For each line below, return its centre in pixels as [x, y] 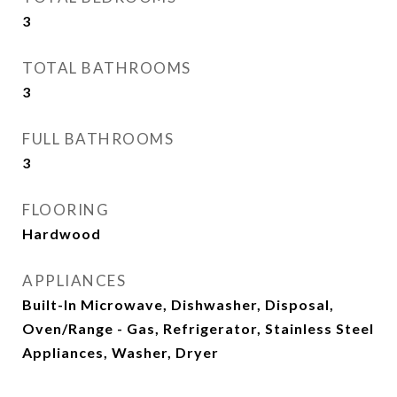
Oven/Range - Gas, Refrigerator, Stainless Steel [198, 328]
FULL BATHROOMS [98, 139]
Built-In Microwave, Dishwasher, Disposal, [178, 304]
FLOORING [66, 210]
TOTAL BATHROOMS [107, 68]
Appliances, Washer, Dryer [121, 352]
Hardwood [62, 234]
